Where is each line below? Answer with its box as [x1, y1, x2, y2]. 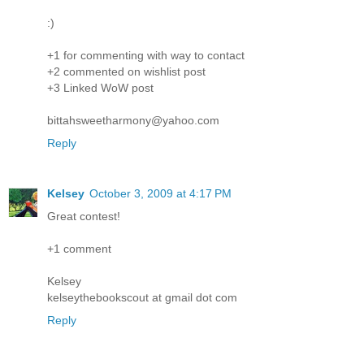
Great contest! [47, 209, 120, 223]
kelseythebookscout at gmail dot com [47, 290, 237, 304]
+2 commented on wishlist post [47, 64, 206, 78]
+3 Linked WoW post [47, 80, 154, 94]
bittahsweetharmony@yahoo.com [47, 113, 219, 127]
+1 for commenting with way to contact [47, 48, 245, 62]
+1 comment [47, 241, 111, 255]
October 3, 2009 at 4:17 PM [89, 186, 232, 200]
